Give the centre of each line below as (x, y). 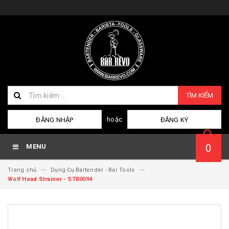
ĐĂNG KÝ (174, 120)
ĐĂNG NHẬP (55, 120)
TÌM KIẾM (200, 95)
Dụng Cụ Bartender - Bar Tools (93, 170)
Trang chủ (22, 170)
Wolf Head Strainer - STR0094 (50, 179)
